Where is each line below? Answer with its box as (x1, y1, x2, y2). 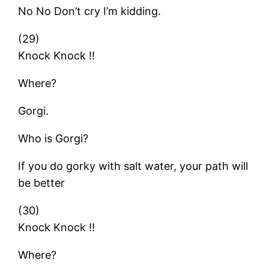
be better (18, 176, 65, 189)
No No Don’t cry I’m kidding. (18, 4, 162, 17)
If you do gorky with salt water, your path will (18, 159, 249, 172)
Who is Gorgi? (18, 131, 89, 145)
